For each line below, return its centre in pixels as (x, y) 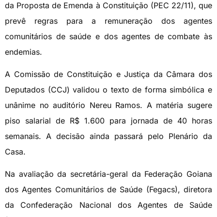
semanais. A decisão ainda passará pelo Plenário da (108, 136)
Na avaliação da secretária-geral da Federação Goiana (108, 174)
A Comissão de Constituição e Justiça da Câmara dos (108, 74)
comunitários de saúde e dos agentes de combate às (108, 36)
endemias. (23, 52)
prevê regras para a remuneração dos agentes (108, 21)
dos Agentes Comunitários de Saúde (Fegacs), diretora (108, 190)
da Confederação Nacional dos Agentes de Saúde (108, 205)
